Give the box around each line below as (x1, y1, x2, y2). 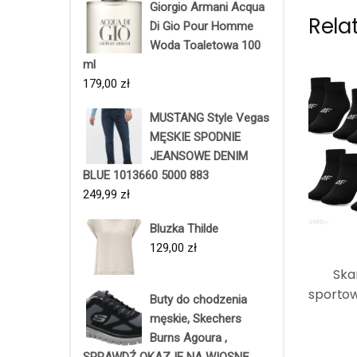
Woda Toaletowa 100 (150, 37, 261, 53)
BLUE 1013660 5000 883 (83, 167, 209, 182)
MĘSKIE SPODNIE (150, 129, 241, 144)
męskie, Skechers (150, 311, 241, 326)
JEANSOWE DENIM (150, 148, 248, 163)
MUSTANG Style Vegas (150, 110, 269, 125)
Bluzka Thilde (150, 221, 218, 236)
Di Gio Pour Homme (150, 18, 253, 33)
